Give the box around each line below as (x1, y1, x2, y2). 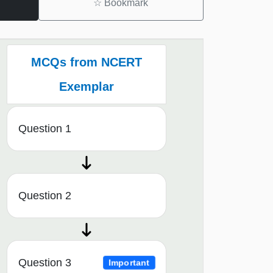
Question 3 (18, 257, 71, 269)
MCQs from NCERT (30, 55, 142, 69)
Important (108, 258, 149, 268)
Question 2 (18, 190, 71, 202)
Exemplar (58, 80, 114, 94)
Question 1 (18, 122, 71, 135)
